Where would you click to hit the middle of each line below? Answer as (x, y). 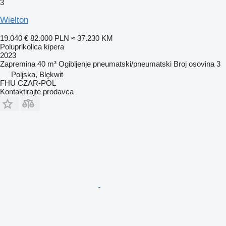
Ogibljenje (75, 64)
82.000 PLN (50, 38)
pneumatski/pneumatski (132, 64)
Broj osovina (194, 64)
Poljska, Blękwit (37, 74)
